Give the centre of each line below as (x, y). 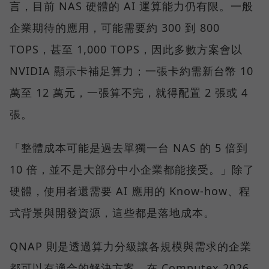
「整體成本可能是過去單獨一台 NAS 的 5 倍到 (129, 148)
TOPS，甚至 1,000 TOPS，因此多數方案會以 (126, 50)
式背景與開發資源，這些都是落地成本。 (112, 213)
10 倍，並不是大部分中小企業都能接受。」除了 (132, 170)
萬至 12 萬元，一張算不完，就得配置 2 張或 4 (129, 93)
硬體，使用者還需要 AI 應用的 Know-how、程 (130, 191)
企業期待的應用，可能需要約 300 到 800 (115, 28)
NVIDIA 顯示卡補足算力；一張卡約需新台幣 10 (131, 71)
